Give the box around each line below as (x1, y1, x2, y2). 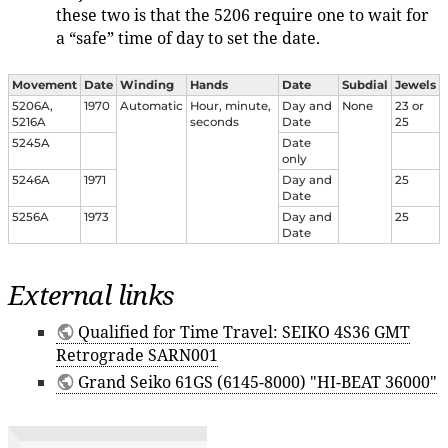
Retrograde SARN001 (56, 344, 218, 367)
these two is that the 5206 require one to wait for (56, 3, 429, 26)
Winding (120, 78, 174, 93)
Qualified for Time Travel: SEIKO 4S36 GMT (78, 321, 411, 344)
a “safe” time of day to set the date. (56, 26, 320, 49)
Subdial (342, 78, 388, 93)
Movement (12, 78, 77, 93)
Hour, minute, (190, 99, 271, 114)
